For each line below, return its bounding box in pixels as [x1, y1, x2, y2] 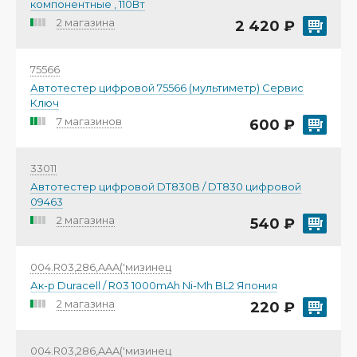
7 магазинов [57, 115, 122, 128]
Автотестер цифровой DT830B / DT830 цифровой [30, 180, 301, 194]
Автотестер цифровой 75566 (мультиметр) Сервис [30, 81, 304, 95]
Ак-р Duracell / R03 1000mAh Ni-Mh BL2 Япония [30, 279, 277, 292]
